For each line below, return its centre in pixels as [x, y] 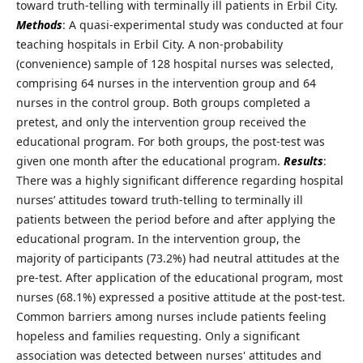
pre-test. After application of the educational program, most [179, 278]
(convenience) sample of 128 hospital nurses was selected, [175, 64]
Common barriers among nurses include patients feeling [171, 317]
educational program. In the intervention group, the [158, 239]
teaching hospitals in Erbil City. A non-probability [149, 45]
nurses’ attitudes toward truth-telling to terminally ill [159, 200]
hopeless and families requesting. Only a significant [158, 336]
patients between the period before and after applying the [175, 220]
